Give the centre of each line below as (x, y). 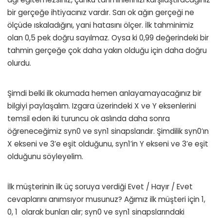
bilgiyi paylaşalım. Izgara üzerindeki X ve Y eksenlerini (102, 106)
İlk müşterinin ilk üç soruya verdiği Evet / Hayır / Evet (100, 186)
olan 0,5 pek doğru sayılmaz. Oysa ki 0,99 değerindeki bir (108, 37)
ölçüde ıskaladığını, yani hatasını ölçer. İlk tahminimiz (100, 25)
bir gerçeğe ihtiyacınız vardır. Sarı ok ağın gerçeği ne (101, 12)
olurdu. (19, 63)
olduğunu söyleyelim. (45, 156)
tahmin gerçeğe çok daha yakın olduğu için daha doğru (107, 50)
